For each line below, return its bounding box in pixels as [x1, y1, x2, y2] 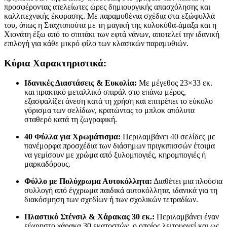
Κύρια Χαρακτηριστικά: [4, 58, 106, 69]
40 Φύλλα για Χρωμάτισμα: [24, 132, 121, 141]
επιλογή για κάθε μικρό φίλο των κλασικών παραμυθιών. [4, 39, 188, 48]
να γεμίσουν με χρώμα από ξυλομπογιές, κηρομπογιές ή [24, 150, 206, 159]
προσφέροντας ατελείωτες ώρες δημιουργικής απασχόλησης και [4, 3, 210, 12]
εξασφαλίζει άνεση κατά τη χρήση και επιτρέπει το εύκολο [24, 96, 213, 105]
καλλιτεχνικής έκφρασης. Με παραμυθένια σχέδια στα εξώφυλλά [4, 12, 215, 21]
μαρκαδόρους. [24, 159, 70, 168]
